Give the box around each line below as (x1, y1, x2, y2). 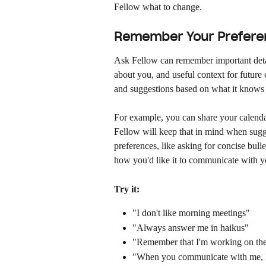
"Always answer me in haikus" (132, 222, 249, 233)
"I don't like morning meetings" (132, 208, 250, 218)
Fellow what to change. (114, 2, 202, 12)
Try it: (114, 183, 140, 194)
